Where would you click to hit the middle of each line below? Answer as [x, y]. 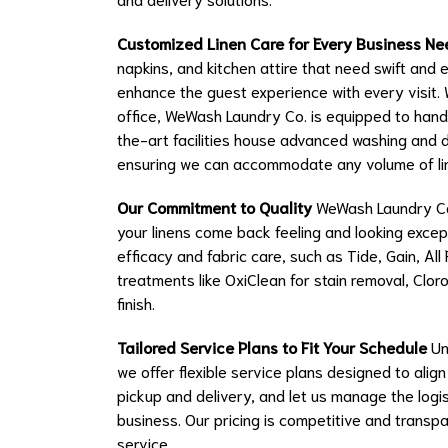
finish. [136, 303]
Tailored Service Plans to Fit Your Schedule [272, 347]
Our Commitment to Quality [214, 207]
